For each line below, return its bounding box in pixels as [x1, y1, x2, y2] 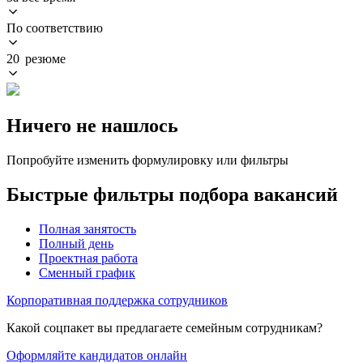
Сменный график [39, 265, 135, 280]
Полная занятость [39, 221, 136, 236]
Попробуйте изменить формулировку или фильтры [6, 152, 288, 167]
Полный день [39, 236, 113, 250]
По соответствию [6, 20, 103, 35]
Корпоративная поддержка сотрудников [6, 293, 228, 307]
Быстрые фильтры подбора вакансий [6, 183, 338, 205]
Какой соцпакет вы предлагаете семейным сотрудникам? [6, 320, 322, 335]
